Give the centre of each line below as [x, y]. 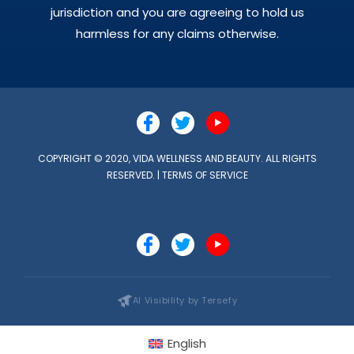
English [186, 344]
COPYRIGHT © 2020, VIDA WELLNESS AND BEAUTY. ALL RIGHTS [177, 158]
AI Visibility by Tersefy [185, 301]
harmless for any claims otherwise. [177, 33]
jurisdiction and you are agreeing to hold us [177, 12]
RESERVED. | [134, 175]
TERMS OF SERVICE [205, 175]
